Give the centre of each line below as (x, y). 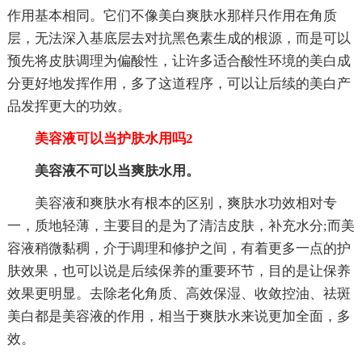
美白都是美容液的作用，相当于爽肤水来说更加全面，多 (179, 316)
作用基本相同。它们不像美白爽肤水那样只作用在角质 (172, 15)
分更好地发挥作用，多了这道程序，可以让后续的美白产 (179, 83)
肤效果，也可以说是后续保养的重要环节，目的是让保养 (179, 271)
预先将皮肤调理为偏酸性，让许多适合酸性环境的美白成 (179, 61)
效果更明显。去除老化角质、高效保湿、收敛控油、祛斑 (179, 293)
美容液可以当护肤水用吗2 (100, 138)
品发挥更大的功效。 (69, 106)
